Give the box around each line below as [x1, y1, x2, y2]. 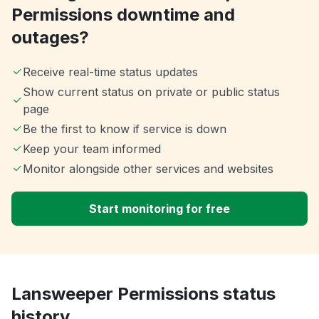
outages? [11, 27, 89, 48]
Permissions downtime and [11, 4, 235, 26]
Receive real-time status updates [23, 65, 198, 80]
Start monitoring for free [89, 202, 230, 216]
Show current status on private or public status [22, 85, 280, 100]
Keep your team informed [23, 142, 161, 157]
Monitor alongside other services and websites [23, 162, 273, 177]
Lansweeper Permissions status [11, 283, 276, 305]
